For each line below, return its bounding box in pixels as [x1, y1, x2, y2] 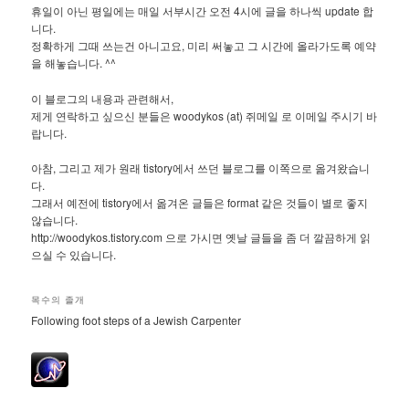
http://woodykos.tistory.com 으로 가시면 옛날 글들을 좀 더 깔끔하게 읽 [31, 229, 372, 246]
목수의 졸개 [31, 292, 86, 306]
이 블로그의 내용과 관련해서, [31, 89, 174, 106]
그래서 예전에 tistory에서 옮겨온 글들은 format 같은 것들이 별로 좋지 [31, 194, 369, 211]
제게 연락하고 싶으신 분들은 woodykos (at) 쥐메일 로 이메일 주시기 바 [31, 107, 378, 123]
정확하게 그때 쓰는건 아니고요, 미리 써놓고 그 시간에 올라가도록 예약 [31, 37, 377, 54]
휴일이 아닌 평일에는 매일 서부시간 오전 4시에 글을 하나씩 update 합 [31, 3, 374, 19]
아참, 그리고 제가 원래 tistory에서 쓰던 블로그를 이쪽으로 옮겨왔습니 [31, 160, 371, 176]
